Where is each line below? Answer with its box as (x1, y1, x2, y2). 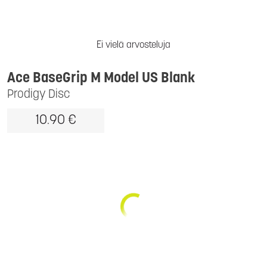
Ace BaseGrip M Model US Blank (7, 72, 195, 86)
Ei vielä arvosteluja (97, 41, 170, 50)
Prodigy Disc (7, 89, 70, 101)
